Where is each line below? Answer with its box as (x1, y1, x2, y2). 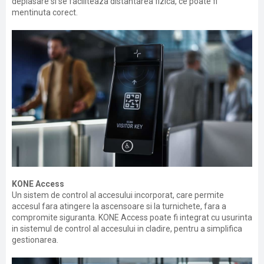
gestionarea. (12, 235, 58, 245)
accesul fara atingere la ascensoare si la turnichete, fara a (12, 202, 226, 211)
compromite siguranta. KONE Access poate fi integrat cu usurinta (12, 213, 252, 222)
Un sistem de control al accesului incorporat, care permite (12, 190, 224, 200)
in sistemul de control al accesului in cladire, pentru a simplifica (12, 224, 242, 233)
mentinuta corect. (12, 8, 78, 17)
